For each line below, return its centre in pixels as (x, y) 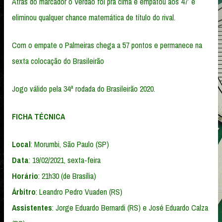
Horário (25, 176)
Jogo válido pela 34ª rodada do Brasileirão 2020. (83, 88)
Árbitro (24, 192)
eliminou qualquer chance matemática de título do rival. (94, 17)
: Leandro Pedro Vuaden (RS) (79, 192)
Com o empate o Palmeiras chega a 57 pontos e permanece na (107, 45)
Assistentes (32, 207)
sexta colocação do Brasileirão (58, 61)
